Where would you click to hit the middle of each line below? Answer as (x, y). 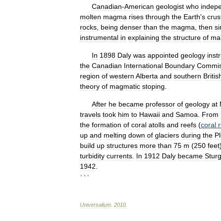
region (90, 76)
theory (90, 86)
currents (119, 156)
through (158, 17)
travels (90, 114)
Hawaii (149, 114)
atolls (157, 125)
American (139, 6)
